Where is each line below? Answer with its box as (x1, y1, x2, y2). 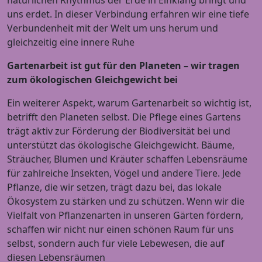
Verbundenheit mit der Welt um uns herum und (7, 22, 218, 35)
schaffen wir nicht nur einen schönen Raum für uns (7, 223, 234, 236)
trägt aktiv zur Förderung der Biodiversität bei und (7, 125, 230, 138)
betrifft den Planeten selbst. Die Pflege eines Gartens (7, 111, 241, 124)
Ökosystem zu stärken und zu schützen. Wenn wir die (7, 195, 244, 208)
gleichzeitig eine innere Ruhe (7, 36, 135, 49)
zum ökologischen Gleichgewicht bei (7, 73, 178, 87)
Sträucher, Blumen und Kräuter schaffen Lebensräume (7, 153, 247, 166)
